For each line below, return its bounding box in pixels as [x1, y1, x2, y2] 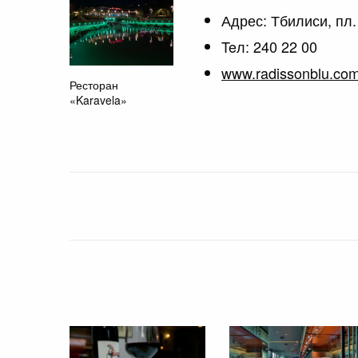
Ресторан [70, 77, 118, 93]
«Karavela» [70, 92, 127, 108]
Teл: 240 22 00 [221, 35, 317, 57]
